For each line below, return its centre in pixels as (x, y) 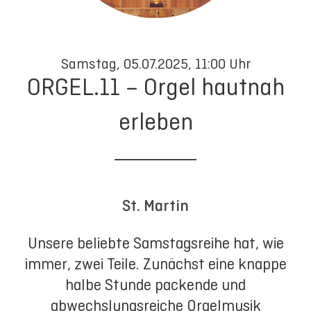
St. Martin (155, 206)
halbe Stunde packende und (155, 285)
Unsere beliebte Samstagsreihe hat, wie (155, 244)
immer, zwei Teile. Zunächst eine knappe (155, 264)
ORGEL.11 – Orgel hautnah (155, 87)
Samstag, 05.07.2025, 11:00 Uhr (155, 64)
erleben (155, 122)
